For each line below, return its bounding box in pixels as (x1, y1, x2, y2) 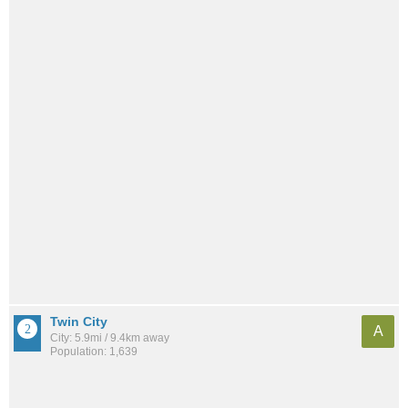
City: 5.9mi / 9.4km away (50, 331, 169, 345)
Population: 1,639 (50, 345, 138, 359)
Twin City (50, 314, 107, 330)
